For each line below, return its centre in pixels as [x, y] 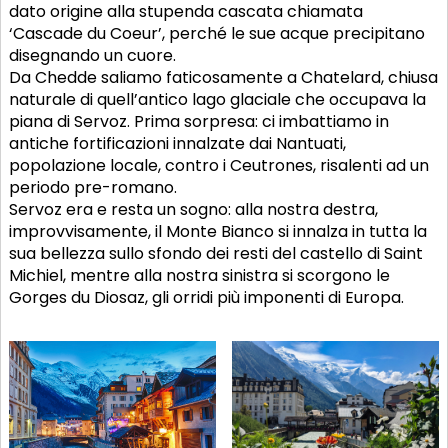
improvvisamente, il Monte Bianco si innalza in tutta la [218, 231]
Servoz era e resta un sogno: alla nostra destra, [193, 209]
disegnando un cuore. [92, 55]
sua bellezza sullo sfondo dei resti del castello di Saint [216, 253]
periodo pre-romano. [93, 187]
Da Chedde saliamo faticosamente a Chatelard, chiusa [223, 77]
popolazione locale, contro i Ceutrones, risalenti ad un [219, 165]
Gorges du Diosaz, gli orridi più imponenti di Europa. [206, 297]
